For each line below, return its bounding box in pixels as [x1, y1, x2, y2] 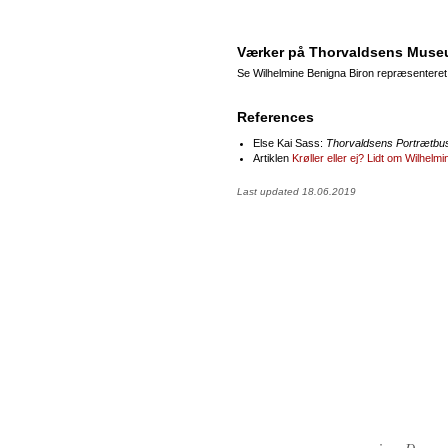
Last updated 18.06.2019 [237, 185, 356, 197]
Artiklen [253, 151, 292, 164]
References [237, 108, 314, 125]
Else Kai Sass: [253, 136, 326, 149]
